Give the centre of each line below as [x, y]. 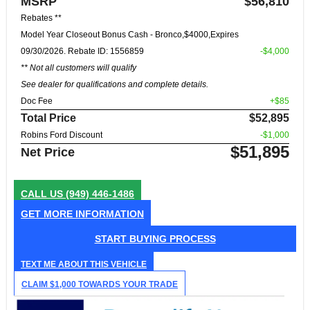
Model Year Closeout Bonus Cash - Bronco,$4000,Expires [130, 35]
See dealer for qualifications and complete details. [115, 85]
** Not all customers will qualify [79, 68]
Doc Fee [37, 101]
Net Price [48, 153]
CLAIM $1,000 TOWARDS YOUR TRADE [100, 285]
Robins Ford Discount [62, 135]
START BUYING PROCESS [155, 239]
